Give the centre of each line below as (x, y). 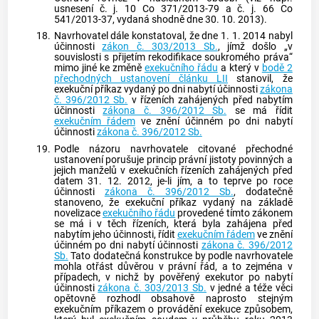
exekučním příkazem (99, 310)
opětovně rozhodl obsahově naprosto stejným (173, 299)
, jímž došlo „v (255, 47)
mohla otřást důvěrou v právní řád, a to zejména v (173, 267)
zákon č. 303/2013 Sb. (160, 47)
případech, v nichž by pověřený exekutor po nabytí (173, 278)
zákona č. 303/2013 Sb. (152, 288)
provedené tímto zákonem (234, 214)
